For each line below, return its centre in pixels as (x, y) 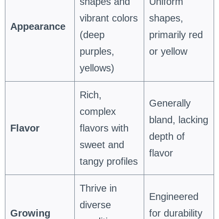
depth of (167, 136)
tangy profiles (109, 161)
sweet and (102, 144)
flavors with (104, 128)
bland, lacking (178, 120)
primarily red (176, 34)
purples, (97, 51)
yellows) (97, 68)
